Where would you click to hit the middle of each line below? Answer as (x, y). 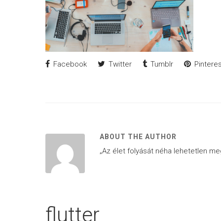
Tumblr (161, 64)
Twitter (119, 64)
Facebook (69, 64)
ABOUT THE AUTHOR (138, 137)
